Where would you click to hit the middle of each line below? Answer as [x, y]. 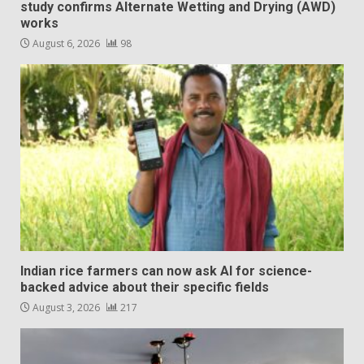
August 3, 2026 [66, 307]
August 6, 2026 [66, 43]
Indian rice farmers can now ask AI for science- [166, 271]
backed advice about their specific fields [145, 287]
